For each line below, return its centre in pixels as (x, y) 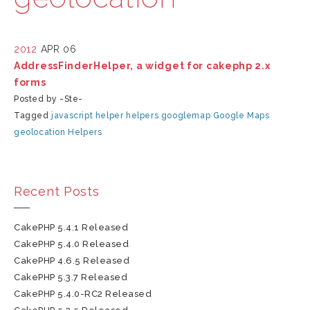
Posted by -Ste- (48, 99)
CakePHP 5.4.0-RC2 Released (83, 294)
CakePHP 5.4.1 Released (71, 227)
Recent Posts (57, 191)
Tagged (33, 116)
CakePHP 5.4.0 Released (72, 244)
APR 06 (58, 49)
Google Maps (241, 116)
